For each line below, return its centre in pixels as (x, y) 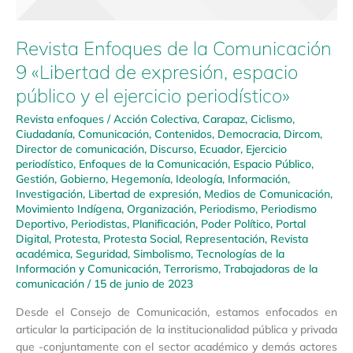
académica (43, 253)
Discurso (172, 148)
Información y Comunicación (87, 268)
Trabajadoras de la (271, 268)
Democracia (248, 133)
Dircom (302, 133)
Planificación (164, 223)
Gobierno (83, 178)
